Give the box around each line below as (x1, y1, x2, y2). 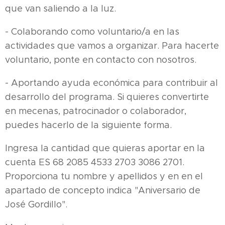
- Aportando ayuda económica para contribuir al (5, 77, 218, 88)
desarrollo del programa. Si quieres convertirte (5, 91, 209, 102)
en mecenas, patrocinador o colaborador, (5, 105, 186, 117)
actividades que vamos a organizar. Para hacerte (5, 40, 219, 51)
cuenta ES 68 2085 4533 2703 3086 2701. (5, 156, 184, 168)
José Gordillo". (5, 198, 67, 210)
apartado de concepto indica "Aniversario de (5, 184, 200, 196)
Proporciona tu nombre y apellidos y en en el (5, 170, 203, 182)
